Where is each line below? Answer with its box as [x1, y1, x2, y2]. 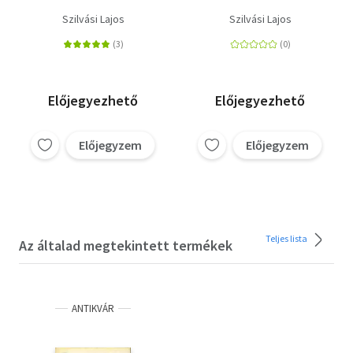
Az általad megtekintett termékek [19, 236, 232, 255]
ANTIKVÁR [72, 302, 114, 316]
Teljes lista [266, 232, 309, 245]
